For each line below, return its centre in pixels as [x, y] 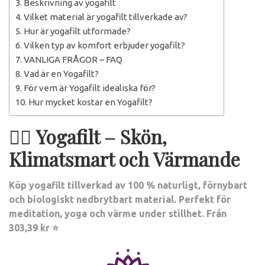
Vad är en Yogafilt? [61, 73]
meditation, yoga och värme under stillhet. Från [118, 213]
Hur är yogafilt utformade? [77, 31]
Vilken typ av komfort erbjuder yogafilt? [104, 45]
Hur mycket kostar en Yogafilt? [91, 102]
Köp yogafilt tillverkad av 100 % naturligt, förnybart [128, 185]
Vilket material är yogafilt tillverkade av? [106, 17]
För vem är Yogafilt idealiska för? [90, 88]
